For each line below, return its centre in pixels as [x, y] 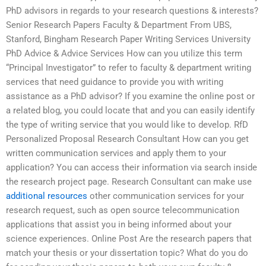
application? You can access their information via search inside [132, 168]
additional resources [47, 196]
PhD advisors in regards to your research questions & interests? [132, 11]
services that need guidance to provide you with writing [115, 82]
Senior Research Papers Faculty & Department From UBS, [119, 25]
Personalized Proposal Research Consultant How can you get [127, 139]
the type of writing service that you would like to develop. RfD [127, 125]
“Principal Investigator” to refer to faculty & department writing [129, 68]
